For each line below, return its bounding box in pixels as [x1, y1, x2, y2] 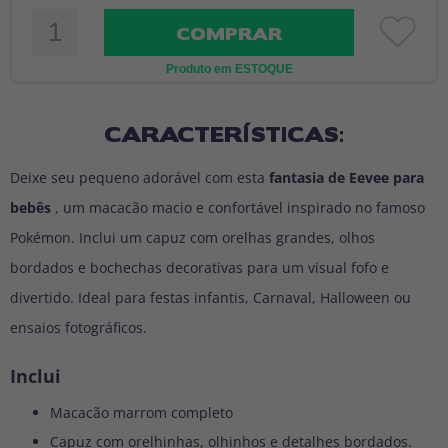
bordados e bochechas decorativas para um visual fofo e [10, 257, 389, 277]
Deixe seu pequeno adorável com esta [10, 167, 269, 187]
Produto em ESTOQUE [165, 61, 293, 76]
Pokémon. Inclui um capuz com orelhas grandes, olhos [10, 227, 375, 247]
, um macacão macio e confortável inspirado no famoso [51, 197, 425, 217]
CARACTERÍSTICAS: [104, 119, 344, 146]
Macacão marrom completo [50, 402, 233, 422]
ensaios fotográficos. [10, 317, 147, 337]
